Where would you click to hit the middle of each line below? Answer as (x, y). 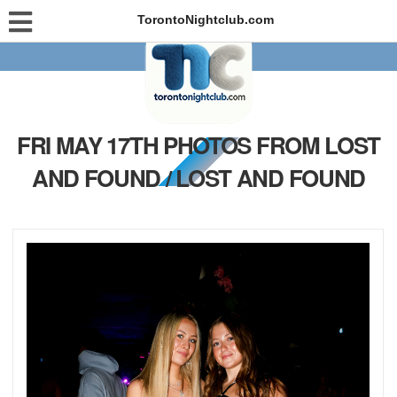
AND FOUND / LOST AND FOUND (198, 178)
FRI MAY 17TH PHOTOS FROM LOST (198, 145)
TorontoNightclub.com (205, 19)
